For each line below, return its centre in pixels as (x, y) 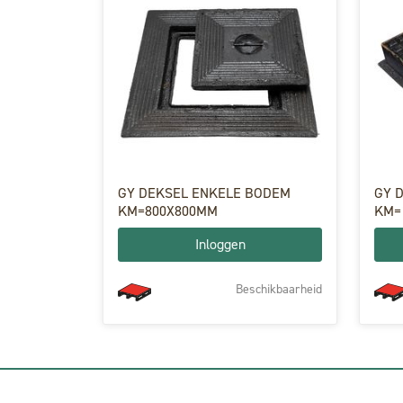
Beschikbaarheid (279, 289)
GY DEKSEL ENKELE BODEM (204, 193)
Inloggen (220, 244)
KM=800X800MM (168, 211)
